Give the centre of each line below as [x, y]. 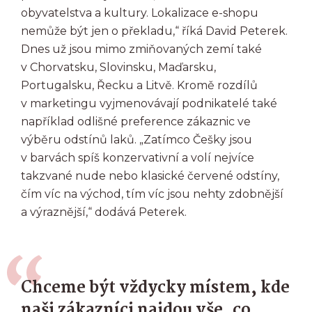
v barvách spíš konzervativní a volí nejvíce [138, 158]
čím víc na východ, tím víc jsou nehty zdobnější [152, 194]
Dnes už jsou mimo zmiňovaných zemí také [141, 49]
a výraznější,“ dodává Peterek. [104, 212]
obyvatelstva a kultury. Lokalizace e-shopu [140, 13]
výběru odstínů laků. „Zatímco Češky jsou [136, 140]
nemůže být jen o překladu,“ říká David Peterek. [154, 31]
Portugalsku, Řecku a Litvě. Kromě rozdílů [139, 85]
